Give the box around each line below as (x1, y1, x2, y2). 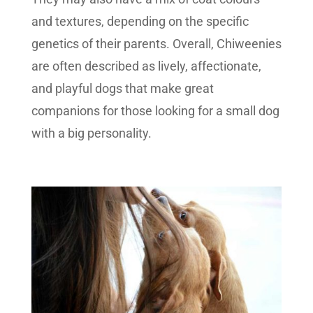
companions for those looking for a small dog (31, 103, 279, 119)
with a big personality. (31, 126, 152, 141)
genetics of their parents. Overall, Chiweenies (31, 36, 282, 52)
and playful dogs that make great (31, 81, 214, 96)
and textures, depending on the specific (31, 14, 249, 29)
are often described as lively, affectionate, (31, 59, 261, 74)
